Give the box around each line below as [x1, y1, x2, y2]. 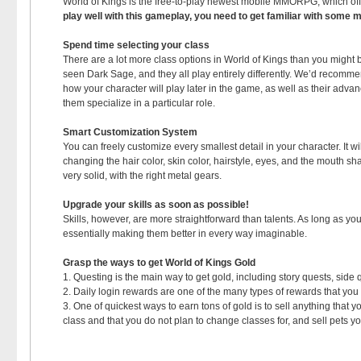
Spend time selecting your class [63, 39, 210, 51]
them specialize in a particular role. [63, 98, 215, 109]
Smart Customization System [63, 127, 197, 138]
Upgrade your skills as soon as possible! [63, 199, 249, 210]
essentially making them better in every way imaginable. [63, 228, 307, 239]
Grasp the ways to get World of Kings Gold [63, 257, 255, 268]
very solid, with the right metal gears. [63, 170, 222, 181]
